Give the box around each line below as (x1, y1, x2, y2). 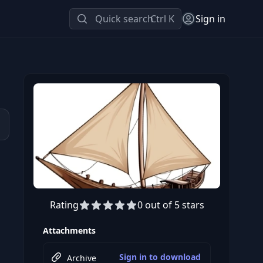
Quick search (95, 12, 153, 25)
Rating (49, 198, 79, 212)
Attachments (43, 225, 96, 237)
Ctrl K (150, 12, 174, 25)
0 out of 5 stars (137, 198, 204, 212)
